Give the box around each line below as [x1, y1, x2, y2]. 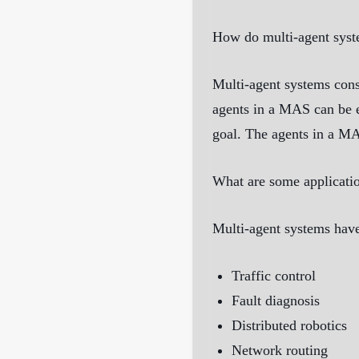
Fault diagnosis [232, 292, 320, 309]
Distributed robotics [232, 317, 347, 334]
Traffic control [232, 268, 316, 284]
